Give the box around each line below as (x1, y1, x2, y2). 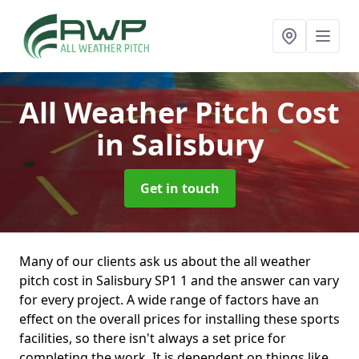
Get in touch (139, 179, 220, 197)
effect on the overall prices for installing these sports (19, 310, 340, 328)
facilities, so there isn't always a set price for (19, 329, 286, 347)
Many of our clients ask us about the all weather (19, 252, 311, 270)
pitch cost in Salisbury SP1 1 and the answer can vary (19, 272, 339, 289)
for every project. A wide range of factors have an (19, 291, 319, 309)
